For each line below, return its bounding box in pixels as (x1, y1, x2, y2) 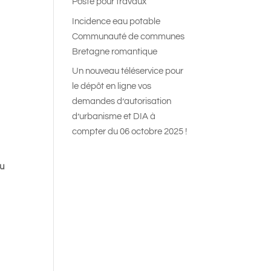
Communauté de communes (72, 31, 185, 41)
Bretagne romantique (72, 47, 158, 56)
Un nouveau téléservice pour (72, 67, 184, 76)
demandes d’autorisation (72, 97, 172, 106)
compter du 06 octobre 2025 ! (72, 127, 188, 136)
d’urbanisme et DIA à (72, 112, 156, 121)
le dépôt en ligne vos (72, 82, 152, 91)
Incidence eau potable (72, 16, 161, 26)
